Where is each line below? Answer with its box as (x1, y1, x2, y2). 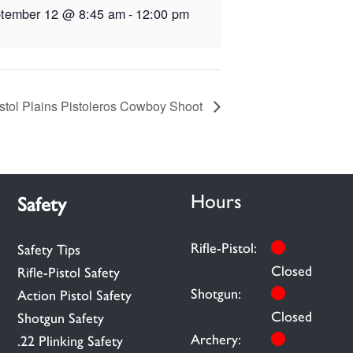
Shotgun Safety (17, 309, 104, 327)
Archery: (191, 331, 242, 349)
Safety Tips (17, 240, 80, 258)
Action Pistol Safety (17, 286, 132, 304)
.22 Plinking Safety (17, 332, 123, 350)
